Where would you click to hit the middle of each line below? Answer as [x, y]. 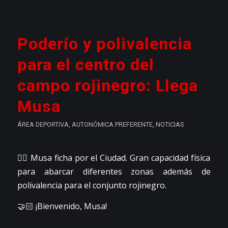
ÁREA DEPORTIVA [43, 125]
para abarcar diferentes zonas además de [114, 172]
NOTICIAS [169, 125]
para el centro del [85, 65]
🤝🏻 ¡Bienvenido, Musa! [62, 206]
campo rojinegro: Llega [107, 86]
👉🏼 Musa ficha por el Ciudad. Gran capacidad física [114, 158]
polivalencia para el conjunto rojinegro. [92, 186]
